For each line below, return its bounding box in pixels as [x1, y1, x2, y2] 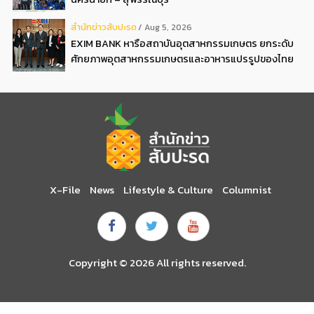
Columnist [222, 181, 271, 198]
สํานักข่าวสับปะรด [71, 20, 137, 34]
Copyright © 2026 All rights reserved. [68, 254, 246, 271]
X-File [50, 181, 81, 198]
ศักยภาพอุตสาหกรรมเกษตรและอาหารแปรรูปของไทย [71, 51, 294, 67]
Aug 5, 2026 [144, 21, 192, 34]
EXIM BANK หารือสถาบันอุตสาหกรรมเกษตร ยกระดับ [71, 36, 294, 52]
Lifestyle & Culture [123, 181, 213, 198]
